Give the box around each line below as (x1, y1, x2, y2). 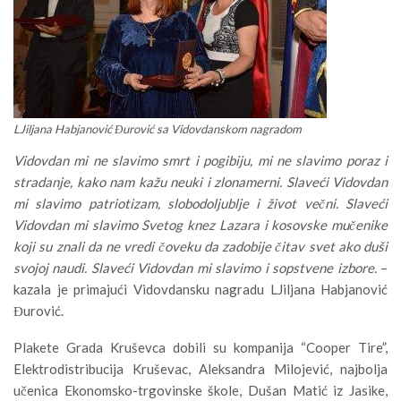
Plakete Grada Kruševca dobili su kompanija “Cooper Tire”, (13, 338, 388, 355)
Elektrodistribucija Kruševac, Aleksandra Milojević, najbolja (13, 360, 388, 377)
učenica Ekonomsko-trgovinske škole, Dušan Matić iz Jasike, (13, 381, 388, 398)
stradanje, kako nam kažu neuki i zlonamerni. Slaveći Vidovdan (13, 173, 388, 190)
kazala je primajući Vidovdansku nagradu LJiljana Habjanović (13, 280, 388, 297)
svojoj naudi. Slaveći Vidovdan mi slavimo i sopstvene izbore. (13, 259, 377, 276)
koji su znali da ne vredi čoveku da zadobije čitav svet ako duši (13, 237, 388, 254)
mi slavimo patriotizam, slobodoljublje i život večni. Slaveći (13, 194, 388, 211)
